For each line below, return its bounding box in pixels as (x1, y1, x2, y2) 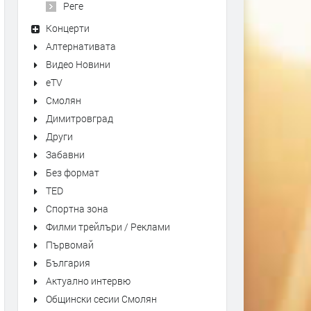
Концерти (46, 22, 90, 35)
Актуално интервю (46, 274, 131, 287)
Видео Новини (46, 58, 110, 71)
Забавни (46, 148, 85, 161)
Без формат (46, 166, 99, 179)
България (46, 256, 90, 269)
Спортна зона (46, 202, 108, 215)
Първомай (46, 238, 94, 251)
